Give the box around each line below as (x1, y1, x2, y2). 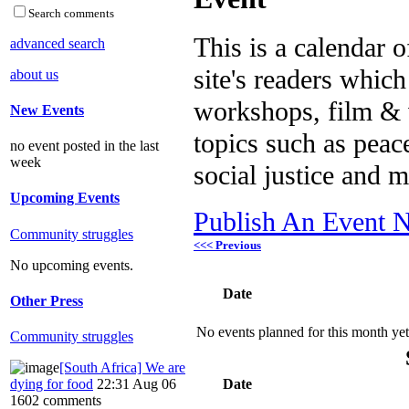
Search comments (28, 5, 114, 20)
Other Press (10, 292, 83, 309)
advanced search (10, 35, 105, 51)
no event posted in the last (10, 138, 159, 154)
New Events (10, 101, 84, 118)
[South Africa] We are (59, 360, 185, 376)
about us (10, 66, 58, 82)
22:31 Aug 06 (97, 376, 176, 393)
